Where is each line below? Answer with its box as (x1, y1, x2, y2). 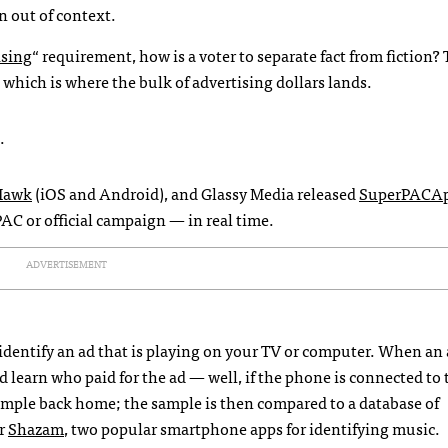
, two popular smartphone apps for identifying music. (64, 415, 440, 442)
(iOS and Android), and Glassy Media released (32, 180, 359, 207)
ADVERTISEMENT (25, 256, 107, 273)
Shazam (8, 415, 64, 442)
